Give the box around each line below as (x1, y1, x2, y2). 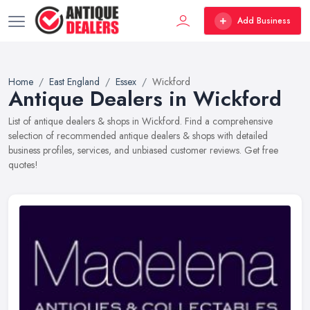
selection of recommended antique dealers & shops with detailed (8, 129, 268, 143)
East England (49, 75, 100, 89)
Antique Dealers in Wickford (8, 84, 282, 113)
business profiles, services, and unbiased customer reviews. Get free (8, 143, 278, 157)
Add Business (237, 15, 291, 27)
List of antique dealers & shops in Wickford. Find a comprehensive (8, 114, 273, 128)
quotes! (8, 158, 38, 172)
